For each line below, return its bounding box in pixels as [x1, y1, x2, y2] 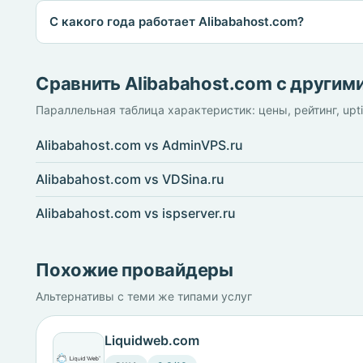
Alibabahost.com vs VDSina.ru [36, 171, 224, 187]
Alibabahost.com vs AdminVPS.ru [36, 137, 243, 153]
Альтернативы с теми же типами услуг [36, 289, 252, 303]
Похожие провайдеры [36, 259, 234, 280]
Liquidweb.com [105, 332, 199, 348]
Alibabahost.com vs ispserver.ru [36, 205, 236, 221]
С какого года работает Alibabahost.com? [49, 14, 304, 29]
